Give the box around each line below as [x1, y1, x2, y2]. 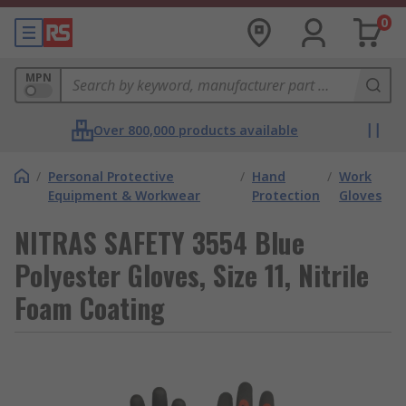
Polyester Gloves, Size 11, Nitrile [14, 255, 369, 295]
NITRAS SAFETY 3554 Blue [14, 222, 304, 263]
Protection [252, 187, 321, 204]
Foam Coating [14, 287, 165, 328]
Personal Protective [48, 168, 174, 185]
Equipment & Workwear [48, 187, 200, 204]
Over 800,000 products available [93, 121, 298, 139]
